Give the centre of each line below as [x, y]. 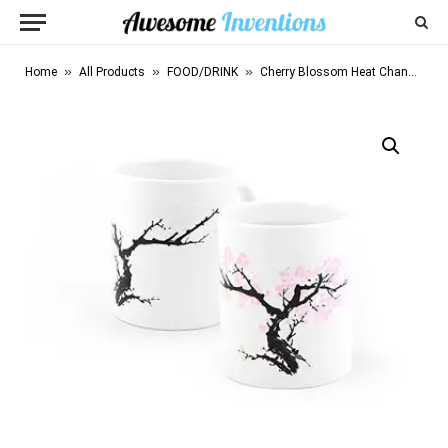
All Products [112, 72]
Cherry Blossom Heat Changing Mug [334, 72]
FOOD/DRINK [202, 72]
